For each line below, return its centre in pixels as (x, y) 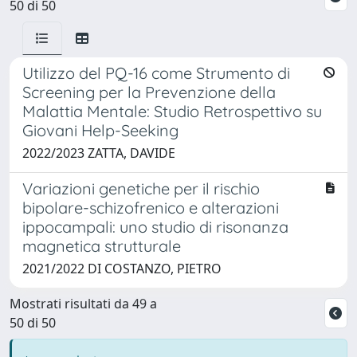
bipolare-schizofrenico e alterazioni (151, 207)
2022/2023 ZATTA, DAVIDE (99, 153)
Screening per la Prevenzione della (149, 92)
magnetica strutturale (102, 245)
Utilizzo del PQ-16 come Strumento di (156, 73)
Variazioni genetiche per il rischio (141, 188)
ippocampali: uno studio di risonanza (155, 226)
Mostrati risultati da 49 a (83, 303)
